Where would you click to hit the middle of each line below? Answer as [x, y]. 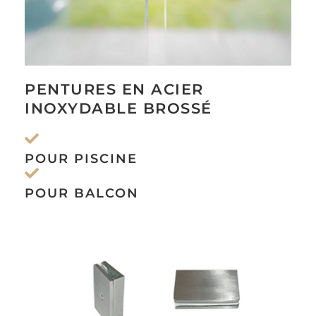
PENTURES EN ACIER [114, 89]
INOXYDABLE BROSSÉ [119, 108]
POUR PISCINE [81, 158]
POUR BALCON [82, 193]
